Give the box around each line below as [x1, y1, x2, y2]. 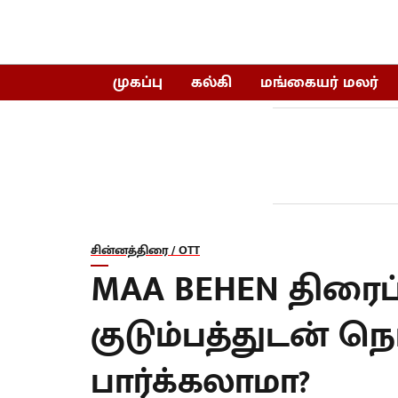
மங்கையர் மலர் [259, 68, 378, 96]
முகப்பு [112, 68, 163, 96]
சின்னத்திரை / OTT [91, 240, 200, 260]
